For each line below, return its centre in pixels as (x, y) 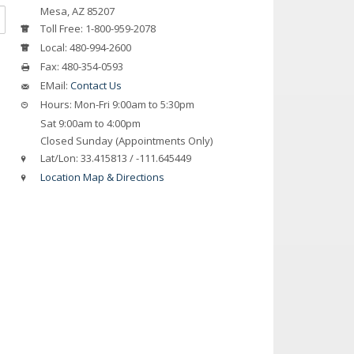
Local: (53, 47)
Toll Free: (61, 28)
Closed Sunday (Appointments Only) (125, 140)
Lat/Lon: (59, 158)
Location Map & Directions (102, 177)
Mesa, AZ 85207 (76, 11)
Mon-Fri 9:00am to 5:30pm (133, 104)
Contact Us (96, 85)
